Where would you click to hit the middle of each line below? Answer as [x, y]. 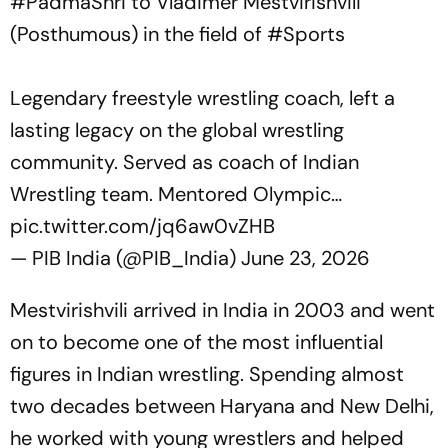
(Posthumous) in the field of [138, 34]
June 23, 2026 [305, 258]
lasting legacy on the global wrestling [177, 130]
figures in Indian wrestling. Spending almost [207, 374]
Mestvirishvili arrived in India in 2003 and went [222, 310]
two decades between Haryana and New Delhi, [222, 406]
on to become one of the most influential [196, 342]
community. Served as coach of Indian [184, 162]
